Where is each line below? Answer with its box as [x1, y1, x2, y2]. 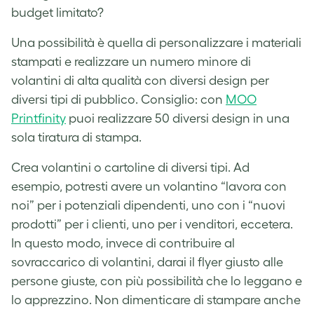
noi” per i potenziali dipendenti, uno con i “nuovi [11, 198, 285, 212]
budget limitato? [11, 5, 104, 20]
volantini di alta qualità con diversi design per [11, 73, 269, 88]
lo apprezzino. [11, 292, 95, 307]
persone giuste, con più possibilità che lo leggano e [11, 273, 302, 288]
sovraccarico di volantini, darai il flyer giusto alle [11, 254, 283, 269]
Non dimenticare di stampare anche [95, 292, 301, 307]
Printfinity [11, 111, 66, 125]
